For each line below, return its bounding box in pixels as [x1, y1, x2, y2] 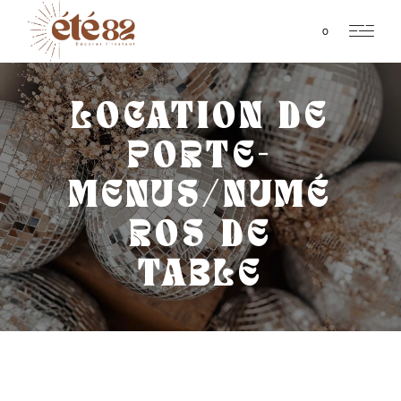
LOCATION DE [72, 100, 329, 136]
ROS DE [129, 218, 272, 254]
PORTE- [128, 140, 273, 175]
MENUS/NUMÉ [69, 179, 332, 215]
